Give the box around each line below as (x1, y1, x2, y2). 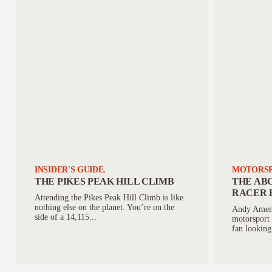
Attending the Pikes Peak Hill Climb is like (35, 193, 183, 202)
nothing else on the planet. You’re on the (35, 203, 174, 212)
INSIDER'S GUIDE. (35, 165, 106, 174)
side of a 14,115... (35, 212, 97, 222)
